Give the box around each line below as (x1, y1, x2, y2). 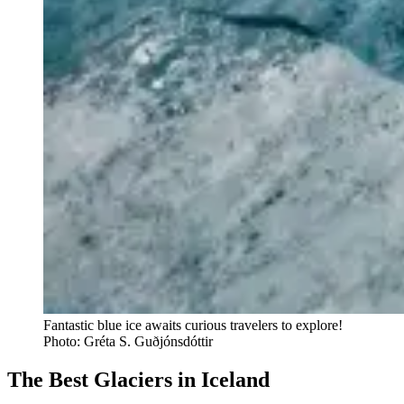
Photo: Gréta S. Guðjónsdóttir (43, 333, 213, 349)
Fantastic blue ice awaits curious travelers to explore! (43, 317, 343, 333)
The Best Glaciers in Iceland (7, 367, 270, 391)
